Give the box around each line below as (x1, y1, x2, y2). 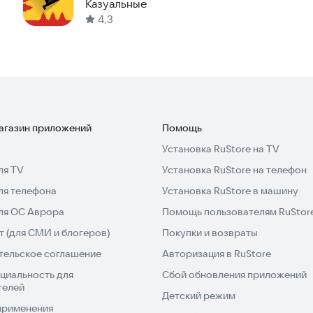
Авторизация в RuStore (162, 247, 271, 261)
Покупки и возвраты (162, 226, 258, 240)
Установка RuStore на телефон (162, 163, 307, 177)
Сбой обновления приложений (162, 268, 307, 282)
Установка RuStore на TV (162, 143, 279, 156)
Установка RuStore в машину (162, 184, 298, 198)
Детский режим (162, 289, 235, 303)
